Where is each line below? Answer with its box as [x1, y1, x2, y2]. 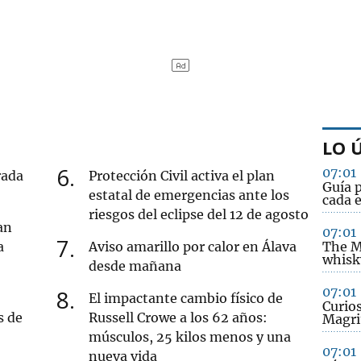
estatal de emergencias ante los [89, 186, 290, 203]
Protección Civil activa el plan [89, 167, 276, 184]
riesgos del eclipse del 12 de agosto [89, 205, 309, 222]
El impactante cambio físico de [89, 289, 284, 306]
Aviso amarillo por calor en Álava [89, 238, 297, 255]
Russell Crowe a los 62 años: [89, 309, 268, 326]
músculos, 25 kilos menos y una [89, 328, 292, 345]
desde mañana [89, 257, 182, 274]
